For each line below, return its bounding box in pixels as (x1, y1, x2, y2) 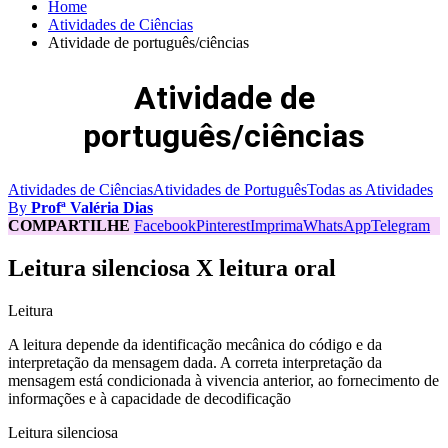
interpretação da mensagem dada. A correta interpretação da (8, 353, 382, 371)
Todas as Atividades (307, 181, 433, 199)
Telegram (371, 217, 430, 235)
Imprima (250, 217, 303, 235)
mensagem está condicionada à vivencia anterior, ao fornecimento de (8, 371, 439, 389)
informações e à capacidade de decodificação (8, 389, 291, 407)
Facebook (134, 217, 196, 235)
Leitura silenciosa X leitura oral (8, 255, 336, 281)
